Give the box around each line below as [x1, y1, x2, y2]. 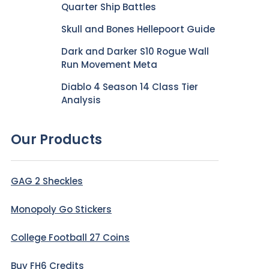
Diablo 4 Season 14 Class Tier [61, 80, 198, 93]
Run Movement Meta [61, 58, 157, 71]
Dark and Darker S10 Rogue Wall [61, 45, 209, 58]
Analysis [61, 94, 101, 106]
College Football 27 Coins [11, 231, 130, 244]
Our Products [11, 130, 102, 149]
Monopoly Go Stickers [11, 203, 112, 216]
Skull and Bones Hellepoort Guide [61, 23, 215, 35]
